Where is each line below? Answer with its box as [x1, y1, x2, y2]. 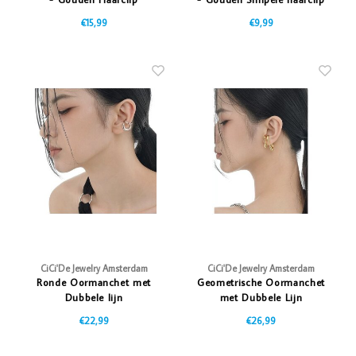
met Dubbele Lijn [219, 291, 303, 304]
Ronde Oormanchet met [37, 276, 151, 289]
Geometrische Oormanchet [197, 276, 325, 289]
